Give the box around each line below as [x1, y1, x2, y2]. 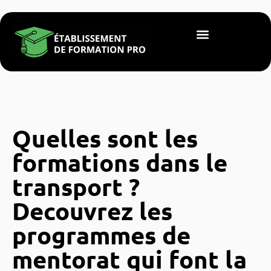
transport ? [12, 170, 140, 202]
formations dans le [12, 146, 227, 178]
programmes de [12, 218, 191, 250]
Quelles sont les [12, 122, 198, 154]
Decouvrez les [12, 194, 172, 226]
